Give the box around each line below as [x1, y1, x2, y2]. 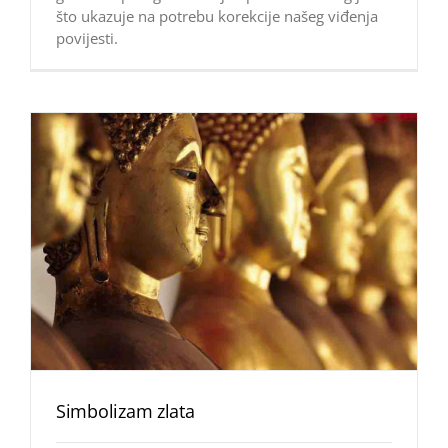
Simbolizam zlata [56, 399, 195, 424]
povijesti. [56, 28, 118, 49]
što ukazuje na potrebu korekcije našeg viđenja [56, 6, 378, 27]
